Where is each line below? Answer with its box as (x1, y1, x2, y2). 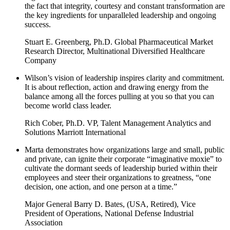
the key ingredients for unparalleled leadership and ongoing (25, 10, 216, 20)
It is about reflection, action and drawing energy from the (25, 82, 208, 91)
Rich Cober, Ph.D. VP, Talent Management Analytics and (25, 118, 211, 127)
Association (25, 218, 63, 227)
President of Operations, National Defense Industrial (25, 208, 194, 218)
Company (25, 55, 56, 65)
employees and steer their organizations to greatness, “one (25, 172, 211, 182)
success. (25, 20, 51, 29)
